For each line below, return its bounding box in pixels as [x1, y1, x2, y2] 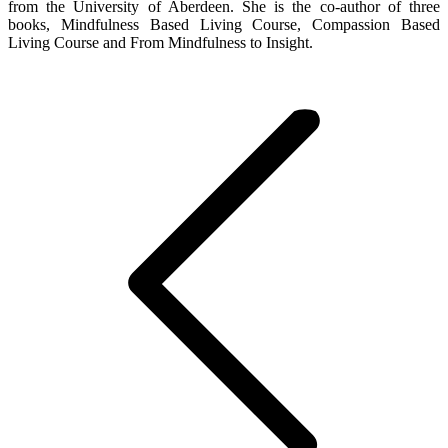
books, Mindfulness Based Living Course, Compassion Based [8, 16, 440, 34]
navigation [7, 94, 115, 121]
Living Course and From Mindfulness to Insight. [8, 34, 313, 52]
